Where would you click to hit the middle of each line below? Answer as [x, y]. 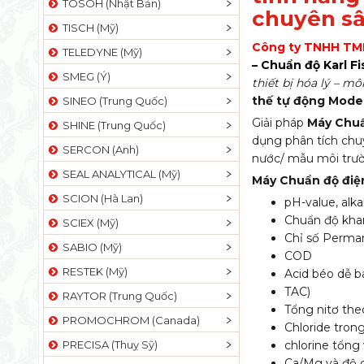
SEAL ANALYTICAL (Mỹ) [119, 174]
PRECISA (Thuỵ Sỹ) [108, 344]
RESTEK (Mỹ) [93, 271]
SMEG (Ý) [84, 76]
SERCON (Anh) [98, 149]
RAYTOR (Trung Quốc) [117, 296]
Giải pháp [280, 123]
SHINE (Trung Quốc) [112, 125]
